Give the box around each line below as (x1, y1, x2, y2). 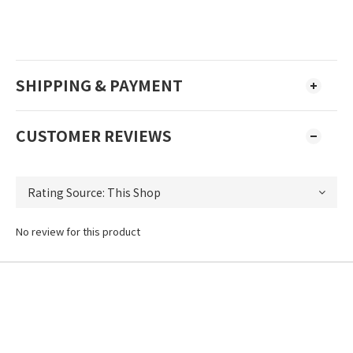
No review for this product (16, 224, 140, 239)
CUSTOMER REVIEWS (16, 124, 172, 147)
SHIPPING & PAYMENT (16, 74, 183, 96)
